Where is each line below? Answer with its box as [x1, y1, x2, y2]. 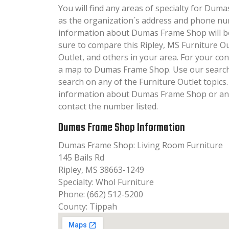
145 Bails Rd [58, 151, 104, 163]
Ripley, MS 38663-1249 [58, 164, 144, 175]
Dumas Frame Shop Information [58, 119, 185, 136]
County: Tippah [58, 200, 117, 212]
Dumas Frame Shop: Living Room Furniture [58, 139, 223, 151]
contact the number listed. [58, 100, 158, 112]
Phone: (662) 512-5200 [58, 188, 143, 200]
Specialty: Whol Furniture [58, 176, 154, 188]
